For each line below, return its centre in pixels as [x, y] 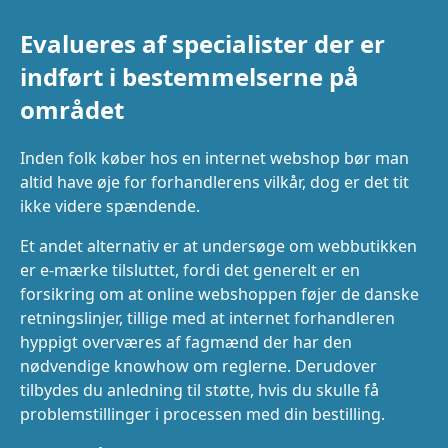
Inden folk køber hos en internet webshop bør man [214, 157]
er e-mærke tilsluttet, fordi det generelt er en [190, 269]
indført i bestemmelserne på [189, 76]
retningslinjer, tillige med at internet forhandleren [207, 317]
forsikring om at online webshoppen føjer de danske [219, 293]
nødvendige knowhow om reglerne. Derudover [198, 365]
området [72, 109]
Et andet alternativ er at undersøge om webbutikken [218, 245]
